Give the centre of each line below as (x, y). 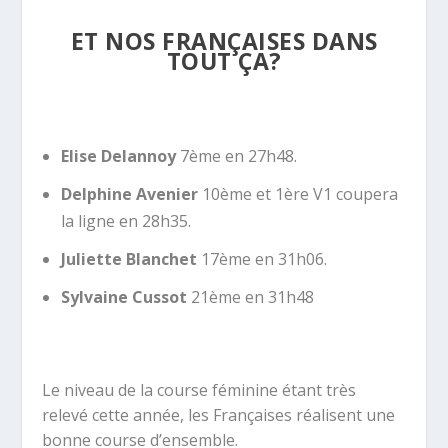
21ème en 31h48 (250, 297)
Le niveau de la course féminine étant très (199, 389)
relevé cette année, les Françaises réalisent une (219, 414)
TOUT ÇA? (224, 60)
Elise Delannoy (118, 155)
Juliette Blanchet (128, 258)
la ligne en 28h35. (125, 220)
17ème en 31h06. (261, 258)
